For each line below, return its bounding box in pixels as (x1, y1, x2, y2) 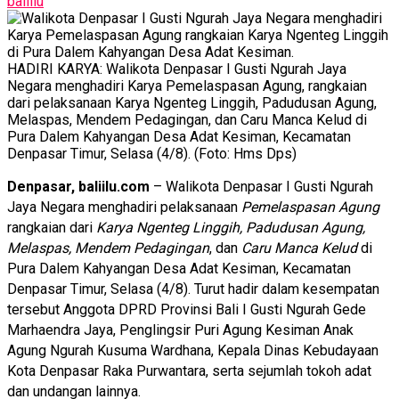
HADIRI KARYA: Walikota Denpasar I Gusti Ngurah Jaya (7, 60, 346, 77)
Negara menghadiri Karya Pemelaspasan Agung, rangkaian (7, 77, 367, 94)
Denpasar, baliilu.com (7, 177, 150, 195)
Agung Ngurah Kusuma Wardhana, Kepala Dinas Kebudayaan (7, 341, 379, 359)
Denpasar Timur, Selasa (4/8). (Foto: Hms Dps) (7, 144, 297, 162)
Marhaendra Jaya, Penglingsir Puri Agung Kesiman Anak (7, 321, 354, 338)
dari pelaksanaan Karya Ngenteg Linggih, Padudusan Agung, (7, 94, 377, 111)
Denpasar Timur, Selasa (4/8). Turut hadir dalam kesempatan (7, 280, 379, 297)
